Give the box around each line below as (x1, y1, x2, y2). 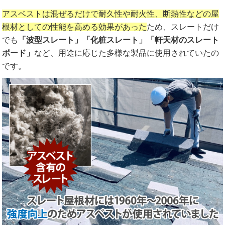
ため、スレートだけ (147, 23, 219, 32)
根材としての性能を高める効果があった (2, 23, 147, 32)
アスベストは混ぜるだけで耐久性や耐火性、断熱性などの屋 (2, 10, 219, 19)
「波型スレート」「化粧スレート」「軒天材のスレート (18, 36, 219, 45)
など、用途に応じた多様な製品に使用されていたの (34, 49, 219, 58)
